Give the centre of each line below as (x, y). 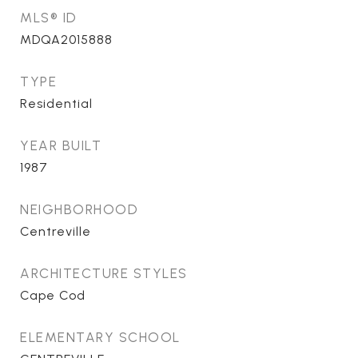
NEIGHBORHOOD (79, 209)
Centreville (56, 231)
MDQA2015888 (66, 40)
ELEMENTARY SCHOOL (100, 337)
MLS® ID (49, 18)
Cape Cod (53, 295)
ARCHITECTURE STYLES (104, 273)
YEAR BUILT (61, 145)
